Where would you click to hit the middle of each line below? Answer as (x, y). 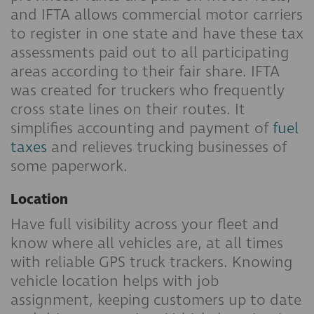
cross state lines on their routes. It (128, 109)
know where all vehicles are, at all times (147, 243)
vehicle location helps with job (115, 281)
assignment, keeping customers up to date (156, 300)
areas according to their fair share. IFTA (145, 71)
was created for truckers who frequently (148, 90)
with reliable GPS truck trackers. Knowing (151, 262)
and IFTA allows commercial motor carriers (157, 15)
